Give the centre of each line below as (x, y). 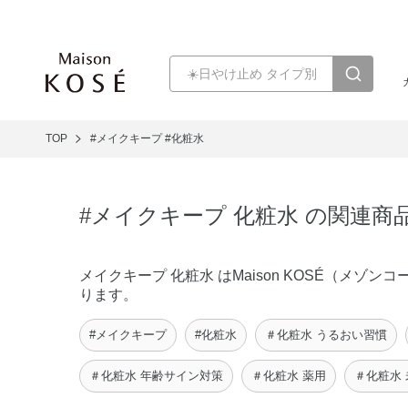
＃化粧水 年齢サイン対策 (156, 376)
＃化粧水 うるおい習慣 (326, 335)
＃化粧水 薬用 (289, 376)
